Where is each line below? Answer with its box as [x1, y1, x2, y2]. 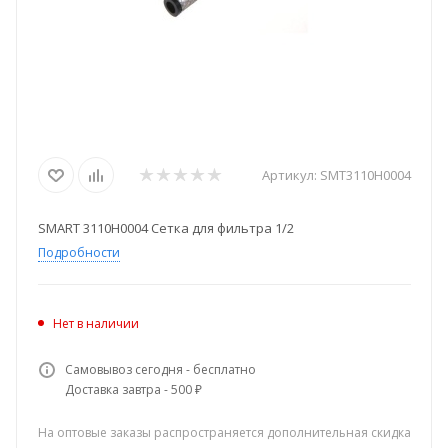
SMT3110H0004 [319, 166, 411, 184]
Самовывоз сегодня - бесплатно [64, 361, 256, 378]
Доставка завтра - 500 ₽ [64, 381, 202, 398]
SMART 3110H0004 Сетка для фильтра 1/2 [37, 219, 294, 237]
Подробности [37, 244, 120, 261]
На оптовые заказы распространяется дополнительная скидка [37, 424, 411, 441]
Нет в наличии [52, 315, 139, 332]
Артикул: [261, 166, 317, 184]
